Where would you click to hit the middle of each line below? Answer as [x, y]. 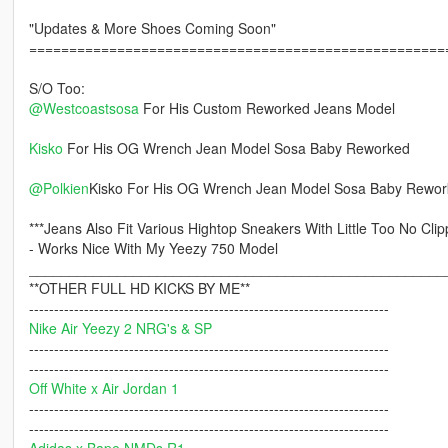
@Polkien [58, 188]
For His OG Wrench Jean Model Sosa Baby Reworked [236, 148]
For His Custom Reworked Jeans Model [266, 108]
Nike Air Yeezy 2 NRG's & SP [120, 328]
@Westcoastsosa [83, 108]
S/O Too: [56, 88]
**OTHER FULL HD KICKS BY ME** [139, 288]
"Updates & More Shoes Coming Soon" [152, 28]
